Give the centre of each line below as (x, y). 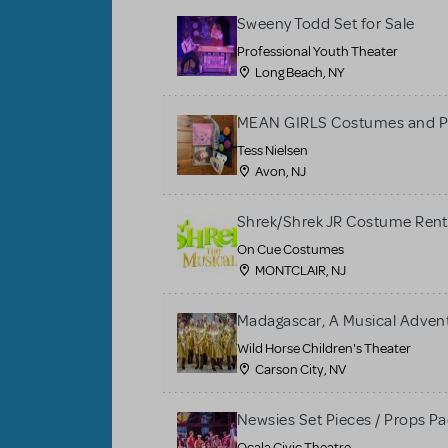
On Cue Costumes (290, 249)
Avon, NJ (280, 171)
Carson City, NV (300, 369)
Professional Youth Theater (317, 51)
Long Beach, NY (300, 72)
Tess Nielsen (272, 150)
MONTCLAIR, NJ (300, 270)
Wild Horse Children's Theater (324, 348)
